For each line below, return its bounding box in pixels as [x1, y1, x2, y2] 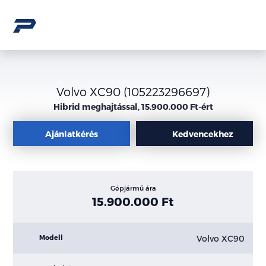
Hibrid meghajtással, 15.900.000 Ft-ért [53, 102, 213, 112]
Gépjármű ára [110, 184, 156, 192]
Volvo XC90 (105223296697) [56, 84, 210, 99]
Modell [39, 233, 63, 242]
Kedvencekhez [172, 128, 233, 139]
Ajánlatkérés [45, 128, 99, 139]
